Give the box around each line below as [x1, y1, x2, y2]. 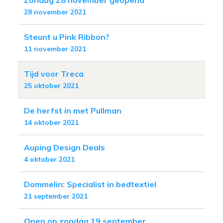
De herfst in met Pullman [24, 105, 121, 115]
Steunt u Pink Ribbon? [24, 31, 110, 42]
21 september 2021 [24, 191, 88, 201]
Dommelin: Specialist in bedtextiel [24, 179, 156, 189]
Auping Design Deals [24, 142, 105, 152]
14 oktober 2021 [24, 117, 79, 127]
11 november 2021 [24, 44, 86, 53]
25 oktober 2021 [24, 81, 79, 90]
